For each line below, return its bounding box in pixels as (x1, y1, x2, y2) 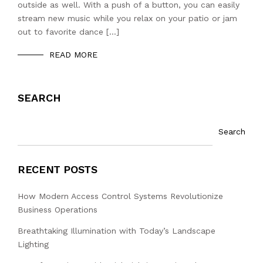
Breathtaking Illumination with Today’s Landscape (18, 226, 215, 236)
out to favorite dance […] (18, 27, 119, 37)
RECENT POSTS (18, 163, 97, 176)
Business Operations (18, 205, 97, 215)
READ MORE (49, 50, 97, 60)
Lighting (18, 240, 49, 249)
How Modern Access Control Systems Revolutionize (18, 191, 223, 201)
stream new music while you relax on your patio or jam (18, 14, 237, 23)
